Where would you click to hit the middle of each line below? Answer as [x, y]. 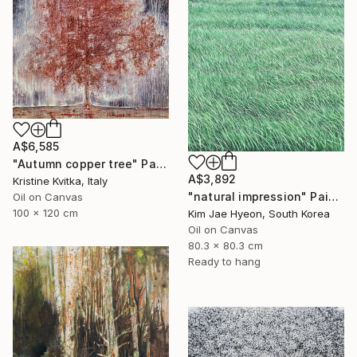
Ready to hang [224, 261]
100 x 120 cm [45, 212]
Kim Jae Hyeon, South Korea [259, 213]
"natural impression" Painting [333, 196]
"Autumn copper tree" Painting [161, 163]
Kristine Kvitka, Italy [60, 180]
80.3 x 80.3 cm [226, 245]
